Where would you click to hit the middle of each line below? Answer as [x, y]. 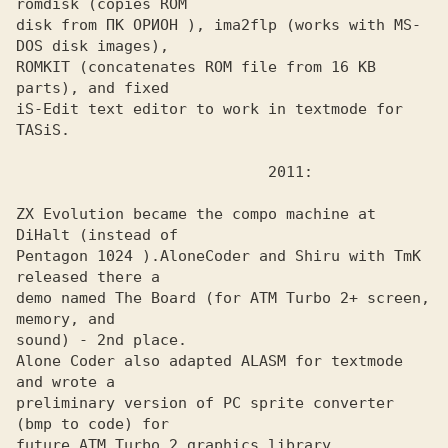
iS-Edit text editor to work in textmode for [209, 109]
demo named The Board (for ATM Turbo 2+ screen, [223, 298]
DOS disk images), [92, 46]
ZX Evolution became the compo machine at [196, 214]
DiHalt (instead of [101, 235]
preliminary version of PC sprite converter [205, 403]
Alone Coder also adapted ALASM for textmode [209, 361]
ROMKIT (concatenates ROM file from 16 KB [196, 67]
